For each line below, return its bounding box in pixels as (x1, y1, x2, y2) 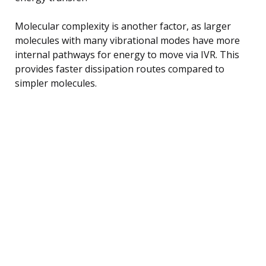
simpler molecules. (15, 76, 97, 90)
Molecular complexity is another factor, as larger (15, 19, 231, 33)
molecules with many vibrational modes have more (15, 33, 240, 47)
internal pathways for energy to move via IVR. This (15, 47, 239, 61)
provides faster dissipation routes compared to (15, 62, 224, 75)
